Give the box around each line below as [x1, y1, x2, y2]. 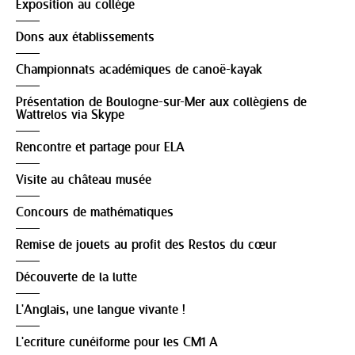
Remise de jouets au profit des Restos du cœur [16, 238, 277, 254]
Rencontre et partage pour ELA [16, 140, 185, 156]
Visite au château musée [16, 173, 151, 189]
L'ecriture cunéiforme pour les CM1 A [16, 335, 218, 351]
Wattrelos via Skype [16, 108, 124, 124]
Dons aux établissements [16, 30, 155, 46]
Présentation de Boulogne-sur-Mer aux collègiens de [16, 95, 307, 111]
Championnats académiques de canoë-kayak [16, 63, 262, 78]
